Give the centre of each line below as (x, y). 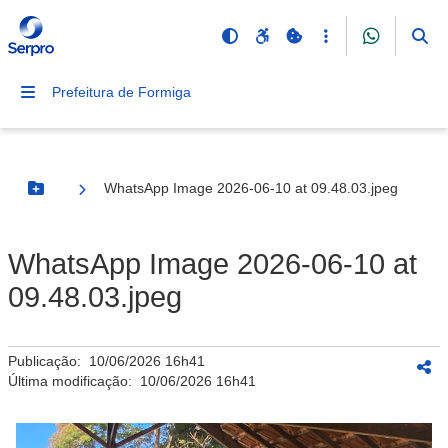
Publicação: (48, 361)
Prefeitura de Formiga (121, 92)
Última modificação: (74, 381)
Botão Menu (76, 196)
